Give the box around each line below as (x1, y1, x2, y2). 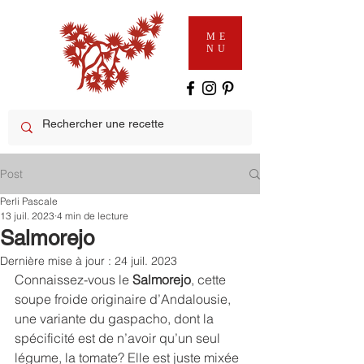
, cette (191, 271, 229, 288)
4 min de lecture (57, 210, 128, 222)
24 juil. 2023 (115, 253, 177, 268)
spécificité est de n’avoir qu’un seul (15, 330, 223, 346)
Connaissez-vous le (15, 271, 132, 288)
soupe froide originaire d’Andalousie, (15, 291, 234, 307)
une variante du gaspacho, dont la (15, 310, 217, 327)
